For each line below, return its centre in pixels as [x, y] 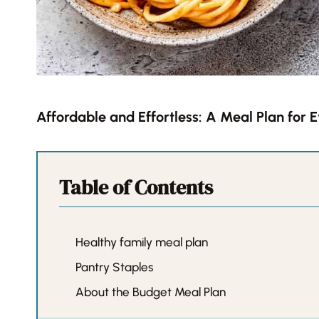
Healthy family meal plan [142, 242]
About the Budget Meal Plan [151, 292]
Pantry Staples [115, 267]
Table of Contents [136, 188]
